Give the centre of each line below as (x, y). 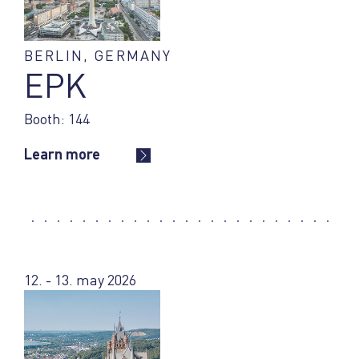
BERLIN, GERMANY (98, 55)
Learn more (62, 153)
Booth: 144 (57, 118)
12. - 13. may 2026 (80, 280)
